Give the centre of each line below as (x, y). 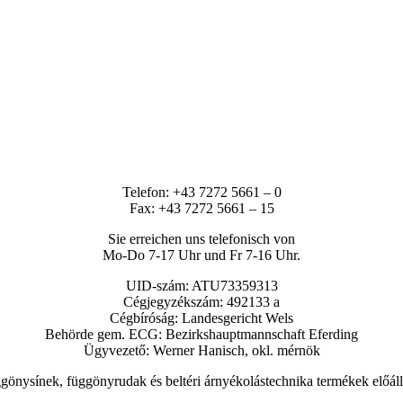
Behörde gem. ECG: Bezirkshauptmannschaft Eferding (201, 335)
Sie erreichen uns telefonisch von (201, 239)
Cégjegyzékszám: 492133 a (201, 302)
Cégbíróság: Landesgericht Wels (201, 318)
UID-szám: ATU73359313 (201, 286)
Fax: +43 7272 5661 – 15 (201, 209)
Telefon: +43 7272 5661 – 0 (201, 193)
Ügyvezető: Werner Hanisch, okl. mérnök (201, 351)
